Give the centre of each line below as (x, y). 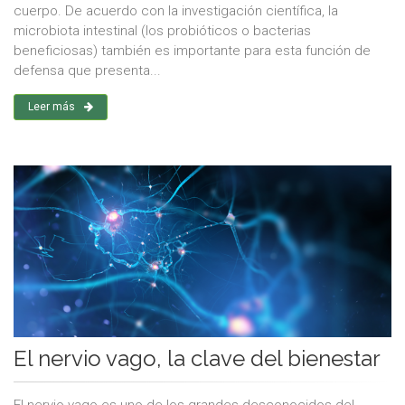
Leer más (52, 107)
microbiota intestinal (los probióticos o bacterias (162, 31)
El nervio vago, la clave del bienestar (197, 359)
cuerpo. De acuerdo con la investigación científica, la (176, 11)
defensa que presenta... (87, 71)
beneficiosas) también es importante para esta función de (192, 51)
